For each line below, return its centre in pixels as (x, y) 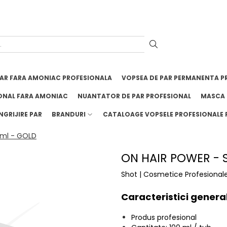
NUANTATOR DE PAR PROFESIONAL (134, 96)
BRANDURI (68, 115)
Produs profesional (164, 218)
